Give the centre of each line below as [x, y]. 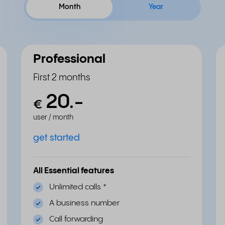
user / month [53, 118]
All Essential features [74, 171]
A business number [84, 203]
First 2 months [62, 78]
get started [57, 138]
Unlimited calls [76, 187]
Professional [69, 60]
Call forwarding [76, 219]
